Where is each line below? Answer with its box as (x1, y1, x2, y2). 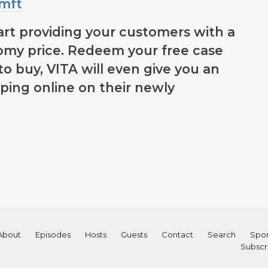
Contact (161, 230, 193, 239)
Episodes (35, 230, 71, 239)
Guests (120, 230, 147, 239)
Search (207, 230, 236, 239)
